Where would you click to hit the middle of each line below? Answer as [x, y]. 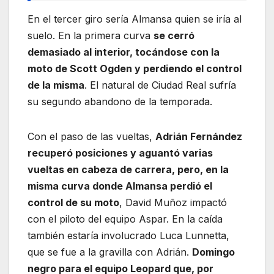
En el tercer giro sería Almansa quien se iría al [135, 19]
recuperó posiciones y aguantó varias [120, 153]
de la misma [56, 85]
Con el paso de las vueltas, [91, 136]
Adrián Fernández [199, 136]
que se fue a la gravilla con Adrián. [110, 252]
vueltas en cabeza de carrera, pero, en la [128, 169]
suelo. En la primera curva [91, 35]
